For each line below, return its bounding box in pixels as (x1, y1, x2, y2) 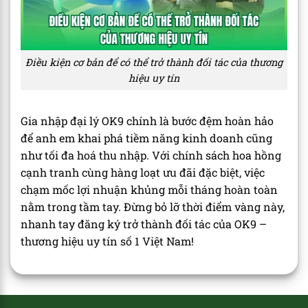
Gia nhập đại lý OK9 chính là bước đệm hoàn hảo (21, 113, 274, 128)
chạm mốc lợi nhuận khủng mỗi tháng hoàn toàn (21, 181, 278, 197)
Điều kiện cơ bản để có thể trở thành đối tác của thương (25, 56, 283, 69)
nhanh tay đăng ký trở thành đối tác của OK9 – (21, 216, 267, 231)
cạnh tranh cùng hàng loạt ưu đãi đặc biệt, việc (21, 164, 265, 179)
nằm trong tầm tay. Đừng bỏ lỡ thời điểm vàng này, (21, 199, 285, 214)
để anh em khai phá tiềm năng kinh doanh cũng (21, 130, 272, 145)
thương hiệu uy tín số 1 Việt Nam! (21, 233, 194, 248)
